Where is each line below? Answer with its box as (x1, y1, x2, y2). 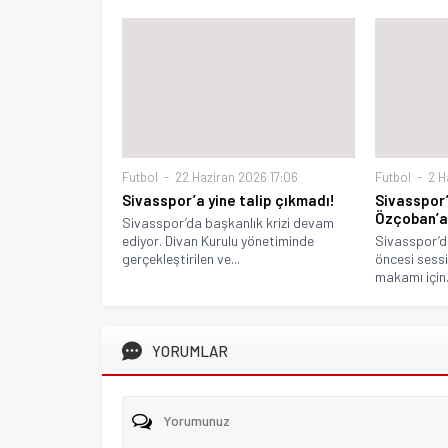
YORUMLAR (152, 341, 228, 360)
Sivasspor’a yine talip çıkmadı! (122, 190, 335, 209)
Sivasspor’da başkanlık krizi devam (122, 213, 334, 231)
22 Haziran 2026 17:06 (172, 168, 298, 185)
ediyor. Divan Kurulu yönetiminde (122, 231, 314, 249)
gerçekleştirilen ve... (122, 249, 240, 267)
